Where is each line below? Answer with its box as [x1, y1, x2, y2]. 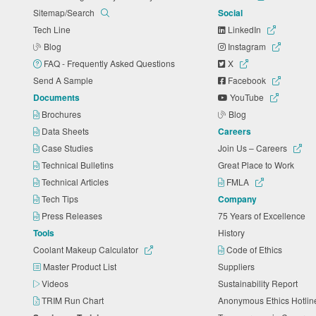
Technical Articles [39, 175, 113, 188]
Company [218, 192, 257, 205]
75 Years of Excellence [218, 209, 310, 221]
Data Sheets [39, 124, 93, 137]
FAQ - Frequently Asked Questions [42, 56, 179, 69]
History [218, 226, 250, 238]
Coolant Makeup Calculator [33, 243, 140, 255]
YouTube [228, 90, 267, 103]
